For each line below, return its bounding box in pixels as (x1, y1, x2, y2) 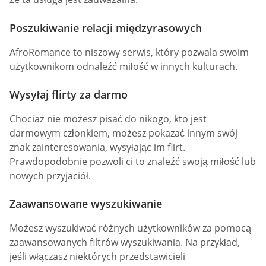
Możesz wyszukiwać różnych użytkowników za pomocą (9, 221, 251, 235)
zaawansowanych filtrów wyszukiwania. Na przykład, (9, 235, 240, 249)
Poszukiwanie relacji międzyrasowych (9, 20, 202, 35)
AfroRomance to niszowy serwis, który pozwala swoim (9, 45, 249, 59)
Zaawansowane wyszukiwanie (9, 196, 162, 211)
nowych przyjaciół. (9, 169, 91, 182)
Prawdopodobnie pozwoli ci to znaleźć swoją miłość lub (9, 154, 256, 168)
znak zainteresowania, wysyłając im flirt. (9, 140, 185, 154)
